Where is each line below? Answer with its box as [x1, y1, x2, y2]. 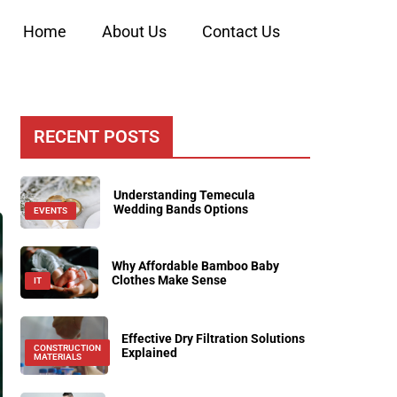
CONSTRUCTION [33, 343, 101, 354]
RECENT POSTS [33, 125, 160, 147]
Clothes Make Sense [112, 272, 228, 287]
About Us [102, 22, 167, 42]
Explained [121, 346, 177, 361]
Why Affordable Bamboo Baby [112, 258, 280, 273]
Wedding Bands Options [113, 202, 248, 217]
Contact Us [202, 22, 280, 42]
